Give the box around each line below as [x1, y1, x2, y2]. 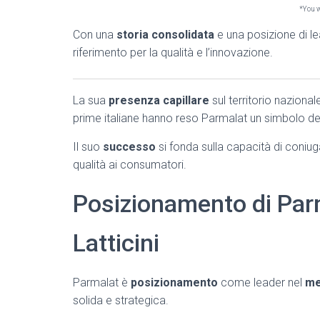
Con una [73, 28, 116, 41]
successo [103, 140, 156, 154]
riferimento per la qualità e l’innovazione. [73, 46, 273, 59]
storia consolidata [116, 28, 214, 41]
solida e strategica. [73, 294, 169, 307]
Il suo [73, 140, 103, 154]
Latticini [73, 229, 159, 257]
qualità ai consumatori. [73, 158, 186, 171]
